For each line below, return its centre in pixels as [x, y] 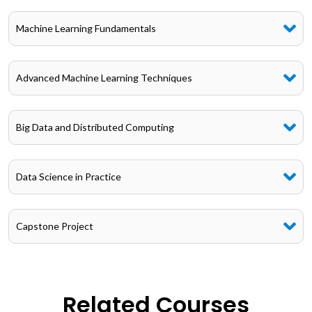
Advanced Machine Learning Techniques [104, 78]
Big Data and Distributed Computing [95, 127]
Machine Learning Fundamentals [86, 28]
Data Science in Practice [69, 177]
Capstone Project [55, 226]
